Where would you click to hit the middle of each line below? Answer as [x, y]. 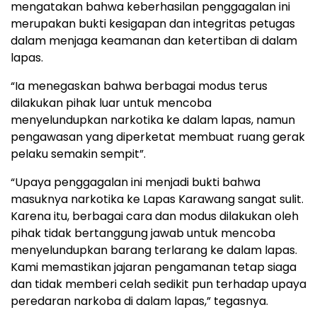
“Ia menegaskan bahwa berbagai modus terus [139, 86]
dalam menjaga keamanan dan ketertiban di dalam [154, 41]
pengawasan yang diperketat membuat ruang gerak [158, 137]
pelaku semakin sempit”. [78, 154]
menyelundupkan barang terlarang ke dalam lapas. [154, 250]
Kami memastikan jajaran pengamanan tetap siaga [154, 267]
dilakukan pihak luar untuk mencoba [111, 103]
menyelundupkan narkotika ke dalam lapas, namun [153, 120]
